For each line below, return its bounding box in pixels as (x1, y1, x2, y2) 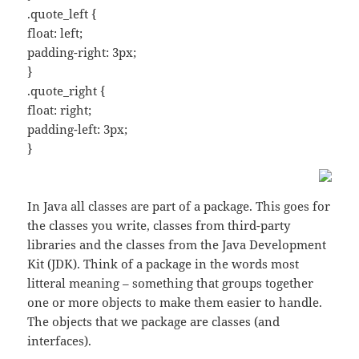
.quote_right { (27, 83, 106, 99)
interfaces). (27, 333, 92, 349)
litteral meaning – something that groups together (27, 275, 314, 292)
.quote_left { (27, 6, 97, 22)
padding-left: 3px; (27, 121, 128, 138)
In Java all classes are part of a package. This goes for (27, 198, 331, 215)
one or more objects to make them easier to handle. (27, 294, 323, 311)
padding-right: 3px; (27, 44, 137, 61)
